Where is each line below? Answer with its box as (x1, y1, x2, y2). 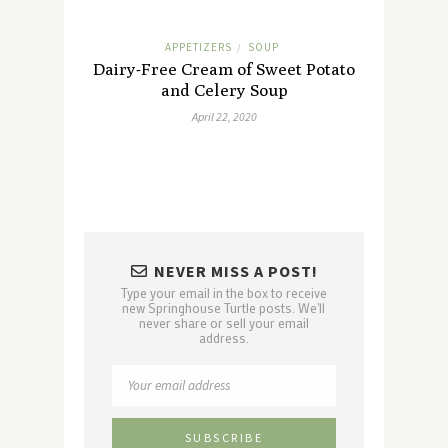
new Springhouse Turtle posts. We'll (122, 298, 325, 316)
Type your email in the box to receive (120, 283, 327, 301)
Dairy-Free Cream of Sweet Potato (93, 58, 355, 79)
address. (198, 328, 249, 346)
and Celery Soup (160, 79, 288, 100)
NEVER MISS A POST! (153, 260, 318, 281)
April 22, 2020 (191, 108, 257, 124)
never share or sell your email (138, 313, 309, 331)
